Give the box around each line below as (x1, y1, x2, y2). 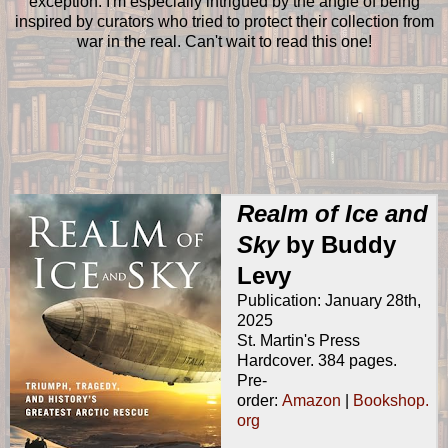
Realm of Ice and (236, 200, 428, 228)
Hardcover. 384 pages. (236, 352, 397, 370)
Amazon (281, 392, 341, 410)
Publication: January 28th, (236, 292, 421, 310)
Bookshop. (352, 392, 429, 410)
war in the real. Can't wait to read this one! (76, 32, 372, 50)
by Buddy (285, 231, 396, 259)
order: (236, 392, 282, 410)
